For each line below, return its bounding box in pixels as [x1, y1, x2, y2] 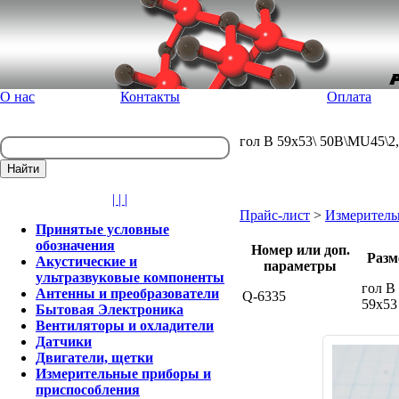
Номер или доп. [250, 242, 350, 257]
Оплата [327, 89, 371, 104]
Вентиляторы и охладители [36, 318, 214, 333]
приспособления [36, 382, 140, 397]
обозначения [36, 238, 115, 253]
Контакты [120, 89, 180, 104]
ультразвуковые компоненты [36, 270, 224, 285]
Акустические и [36, 254, 137, 269]
